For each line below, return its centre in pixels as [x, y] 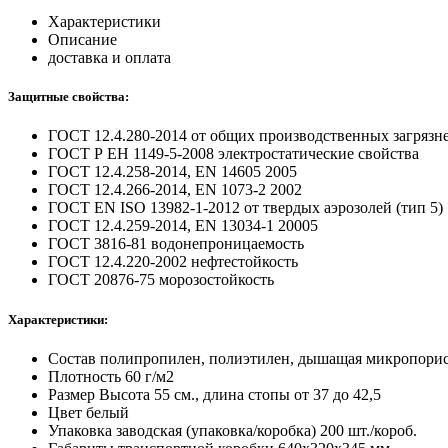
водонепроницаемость [227, 244]
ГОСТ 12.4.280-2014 [117, 136]
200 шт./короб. [368, 430]
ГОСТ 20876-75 [101, 280]
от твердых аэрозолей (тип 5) [343, 208]
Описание [82, 40]
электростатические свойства [318, 154]
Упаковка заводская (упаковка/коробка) [182, 430]
